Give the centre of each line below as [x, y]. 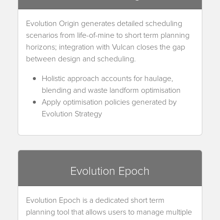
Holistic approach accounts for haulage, [108, 78]
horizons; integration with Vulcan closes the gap [106, 46]
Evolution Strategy [72, 113]
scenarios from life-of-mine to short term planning [108, 35]
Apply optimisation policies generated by [109, 101]
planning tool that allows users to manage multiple [109, 211]
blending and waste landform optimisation [111, 90]
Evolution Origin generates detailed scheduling [104, 23]
